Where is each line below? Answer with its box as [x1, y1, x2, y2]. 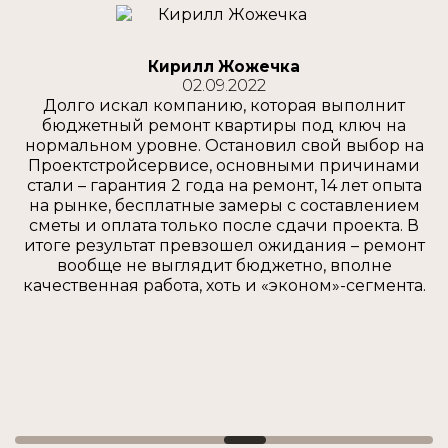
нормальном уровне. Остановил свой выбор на [24, 136, 424, 156]
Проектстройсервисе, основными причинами [28, 156, 420, 176]
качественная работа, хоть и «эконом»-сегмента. [22, 276, 426, 296]
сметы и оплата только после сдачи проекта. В [29, 216, 419, 236]
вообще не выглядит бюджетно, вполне [56, 256, 392, 276]
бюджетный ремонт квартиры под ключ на [42, 116, 406, 136]
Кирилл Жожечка [148, 57, 300, 77]
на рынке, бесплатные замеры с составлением [28, 196, 420, 216]
